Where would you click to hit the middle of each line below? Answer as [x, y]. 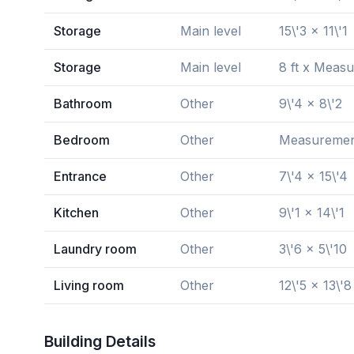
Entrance [80, 176]
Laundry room [95, 249]
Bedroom [82, 140]
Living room [89, 285]
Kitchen [76, 213]
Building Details [100, 341]
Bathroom [83, 104]
